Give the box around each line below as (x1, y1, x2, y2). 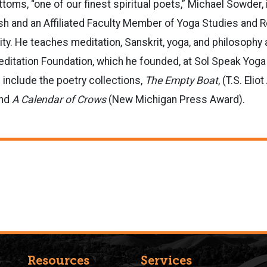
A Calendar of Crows (10, 93, 106, 105)
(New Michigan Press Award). (106, 93, 245, 105)
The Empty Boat (145, 74, 218, 86)
